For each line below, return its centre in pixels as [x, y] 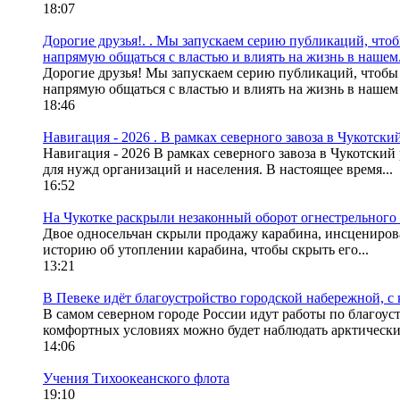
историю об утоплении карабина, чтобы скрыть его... [206, 250]
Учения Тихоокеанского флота [136, 379]
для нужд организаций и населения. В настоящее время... [218, 170]
